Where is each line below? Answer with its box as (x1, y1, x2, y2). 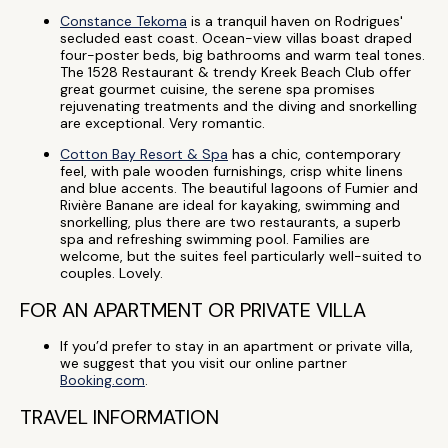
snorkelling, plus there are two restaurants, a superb (60, 213, 401, 231)
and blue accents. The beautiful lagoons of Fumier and (60, 179, 418, 197)
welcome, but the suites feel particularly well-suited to (60, 247, 422, 265)
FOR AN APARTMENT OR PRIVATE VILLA (20, 297, 366, 323)
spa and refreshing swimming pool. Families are (60, 230, 370, 248)
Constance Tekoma (60, 12, 187, 30)
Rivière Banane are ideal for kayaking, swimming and (60, 196, 400, 214)
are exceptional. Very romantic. (60, 114, 273, 132)
